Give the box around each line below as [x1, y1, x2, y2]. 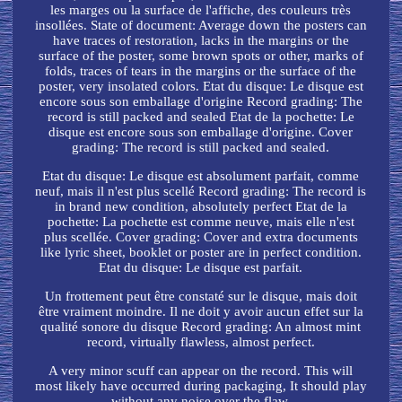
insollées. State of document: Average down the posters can [34, 18, 367, 33]
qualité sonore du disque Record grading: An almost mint [40, 319, 362, 335]
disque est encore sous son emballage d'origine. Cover [48, 125, 354, 140]
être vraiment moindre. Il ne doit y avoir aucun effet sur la [38, 304, 363, 319]
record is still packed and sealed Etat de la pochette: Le [47, 109, 354, 125]
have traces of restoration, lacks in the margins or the [52, 33, 349, 48]
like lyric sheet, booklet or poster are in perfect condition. [39, 245, 362, 260]
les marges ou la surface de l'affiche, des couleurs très [50, 3, 352, 18]
